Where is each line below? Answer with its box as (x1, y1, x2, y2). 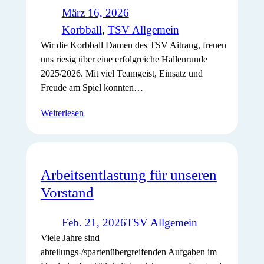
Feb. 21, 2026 (61, 216, 126, 229)
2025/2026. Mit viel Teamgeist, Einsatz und (40, 68, 203, 78)
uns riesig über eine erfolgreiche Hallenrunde (40, 54, 207, 64)
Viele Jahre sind (40, 232, 100, 243)
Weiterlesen (40, 108, 84, 118)
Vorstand (40, 184, 94, 200)
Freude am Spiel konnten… (40, 82, 143, 93)
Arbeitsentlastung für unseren (40, 166, 217, 183)
